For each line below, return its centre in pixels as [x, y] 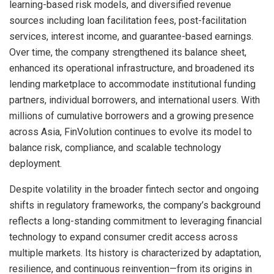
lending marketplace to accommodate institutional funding [132, 84]
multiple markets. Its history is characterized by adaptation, [135, 253]
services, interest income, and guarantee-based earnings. [131, 37]
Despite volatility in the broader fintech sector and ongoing [134, 190]
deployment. [35, 164]
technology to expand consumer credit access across [124, 237]
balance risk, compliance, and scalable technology [115, 148]
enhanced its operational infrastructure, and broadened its [132, 68]
